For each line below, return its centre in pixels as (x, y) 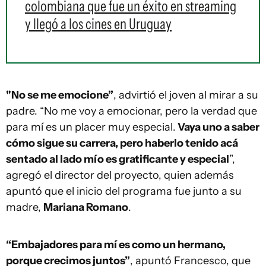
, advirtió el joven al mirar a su (186, 95)
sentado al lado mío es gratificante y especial (118, 159)
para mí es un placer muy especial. (91, 127)
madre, (25, 207)
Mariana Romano (86, 207)
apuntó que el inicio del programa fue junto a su (124, 191)
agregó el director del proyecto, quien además (120, 175)
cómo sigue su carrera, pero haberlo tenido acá (122, 143)
